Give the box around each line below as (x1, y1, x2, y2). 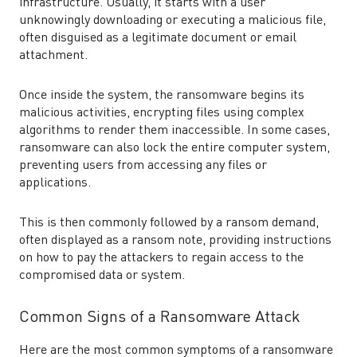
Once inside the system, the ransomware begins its (19, 89, 304, 102)
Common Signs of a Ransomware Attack (19, 310, 300, 326)
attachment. (19, 49, 88, 62)
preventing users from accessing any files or (19, 159, 267, 172)
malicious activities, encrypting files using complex (19, 107, 304, 120)
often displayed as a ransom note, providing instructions (19, 234, 331, 247)
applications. (19, 177, 91, 190)
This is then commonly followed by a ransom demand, (19, 217, 319, 229)
